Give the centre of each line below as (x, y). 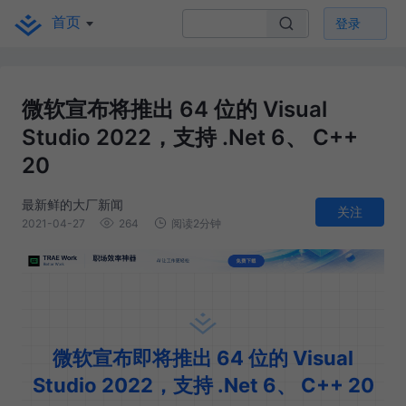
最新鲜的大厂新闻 (72, 204)
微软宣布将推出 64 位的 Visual (174, 110)
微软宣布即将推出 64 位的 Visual (203, 358)
